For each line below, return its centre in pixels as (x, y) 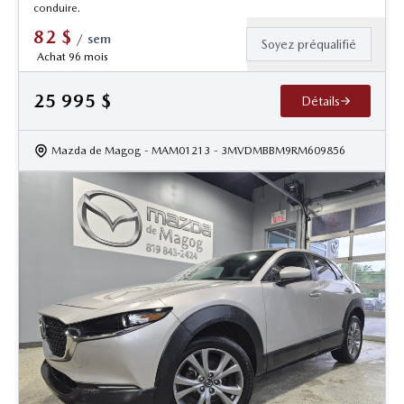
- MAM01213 (177, 151)
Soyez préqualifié (309, 45)
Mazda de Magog (96, 151)
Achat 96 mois (72, 57)
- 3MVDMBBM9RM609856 (280, 151)
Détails (320, 101)
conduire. (57, 9)
